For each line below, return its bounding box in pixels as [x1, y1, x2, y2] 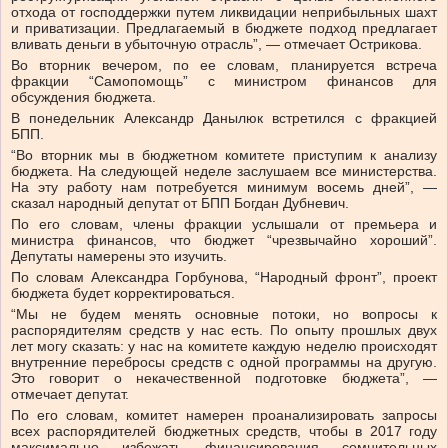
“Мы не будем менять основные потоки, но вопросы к [11, 306, 437, 323]
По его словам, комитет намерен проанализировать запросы [11, 407, 437, 424]
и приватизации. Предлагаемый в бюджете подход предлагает [11, 20, 437, 37]
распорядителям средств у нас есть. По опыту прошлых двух [11, 322, 437, 339]
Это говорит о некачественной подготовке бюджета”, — [11, 370, 437, 387]
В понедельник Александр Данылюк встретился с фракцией [11, 110, 437, 127]
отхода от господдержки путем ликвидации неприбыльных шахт [11, 4, 437, 21]
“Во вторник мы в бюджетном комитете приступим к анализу [11, 147, 437, 164]
